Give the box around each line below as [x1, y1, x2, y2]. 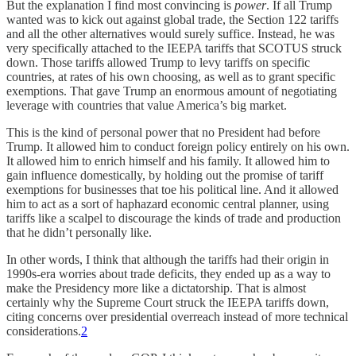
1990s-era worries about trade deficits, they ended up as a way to [6, 267, 331, 281]
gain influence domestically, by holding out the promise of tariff [6, 168, 323, 183]
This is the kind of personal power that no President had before [6, 126, 320, 140]
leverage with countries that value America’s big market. [6, 99, 287, 113]
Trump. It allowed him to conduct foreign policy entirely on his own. [6, 140, 350, 154]
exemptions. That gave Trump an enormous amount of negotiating [6, 84, 337, 99]
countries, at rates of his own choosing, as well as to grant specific [6, 70, 335, 84]
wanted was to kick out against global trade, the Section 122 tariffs [6, 13, 339, 27]
